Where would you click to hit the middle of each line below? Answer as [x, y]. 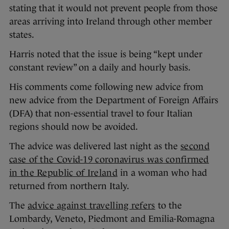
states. [23, 35]
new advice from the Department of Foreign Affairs [114, 100]
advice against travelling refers [91, 206]
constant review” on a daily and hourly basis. [101, 68]
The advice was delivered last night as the [95, 146]
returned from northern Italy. [70, 186]
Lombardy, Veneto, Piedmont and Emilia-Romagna [112, 219]
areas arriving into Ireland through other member [111, 22]
